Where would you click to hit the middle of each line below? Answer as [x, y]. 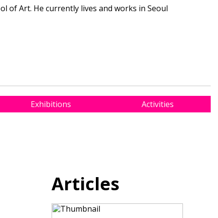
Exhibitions [51, 104]
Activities [157, 104]
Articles [85, 183]
